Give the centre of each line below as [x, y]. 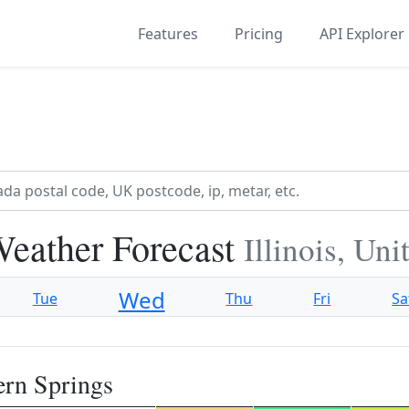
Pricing [259, 33]
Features [168, 33]
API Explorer [362, 33]
